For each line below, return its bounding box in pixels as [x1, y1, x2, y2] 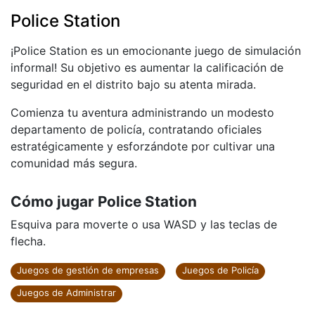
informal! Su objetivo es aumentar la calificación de [11, 60, 283, 75]
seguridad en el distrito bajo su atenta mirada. [11, 77, 256, 91]
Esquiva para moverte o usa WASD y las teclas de [11, 217, 277, 231]
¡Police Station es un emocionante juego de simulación [11, 44, 301, 58]
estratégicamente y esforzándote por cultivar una [11, 139, 275, 153]
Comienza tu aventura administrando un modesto [11, 105, 274, 120]
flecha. [11, 234, 46, 248]
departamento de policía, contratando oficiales [11, 122, 262, 136]
